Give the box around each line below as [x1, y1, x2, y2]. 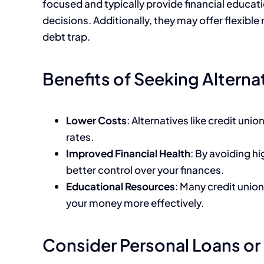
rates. [66, 130, 94, 144]
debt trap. [42, 29, 90, 43]
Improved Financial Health [66, 147, 190, 160]
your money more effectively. [66, 196, 204, 210]
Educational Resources [66, 180, 175, 193]
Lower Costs [66, 114, 127, 127]
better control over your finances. [66, 163, 224, 177]
